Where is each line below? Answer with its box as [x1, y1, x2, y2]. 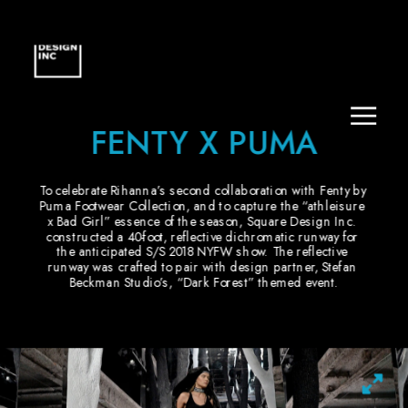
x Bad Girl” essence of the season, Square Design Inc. [47, 211, 357, 231]
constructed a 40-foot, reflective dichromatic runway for [46, 227, 359, 247]
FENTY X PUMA [90, 119, 318, 166]
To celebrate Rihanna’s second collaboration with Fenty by [39, 180, 366, 200]
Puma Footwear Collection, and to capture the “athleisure [39, 196, 365, 216]
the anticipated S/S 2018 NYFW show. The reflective [56, 242, 348, 261]
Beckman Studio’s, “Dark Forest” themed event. [69, 272, 339, 292]
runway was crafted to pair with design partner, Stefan [47, 257, 357, 277]
